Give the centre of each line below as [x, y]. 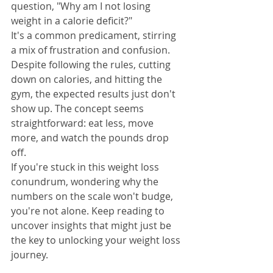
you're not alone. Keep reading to [89, 211]
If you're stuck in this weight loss [86, 167]
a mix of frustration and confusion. [92, 50]
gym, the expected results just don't [94, 94]
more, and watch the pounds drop [91, 138]
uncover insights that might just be [92, 226]
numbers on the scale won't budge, [93, 197]
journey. [30, 255]
